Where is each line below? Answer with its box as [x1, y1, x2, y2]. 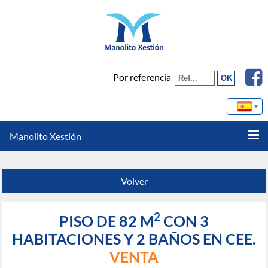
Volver [120, 175, 148, 187]
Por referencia [113, 71, 172, 83]
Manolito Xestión [10, 130, 81, 142]
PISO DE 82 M [59, 211, 154, 230]
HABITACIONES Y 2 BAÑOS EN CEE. [12, 229, 256, 248]
